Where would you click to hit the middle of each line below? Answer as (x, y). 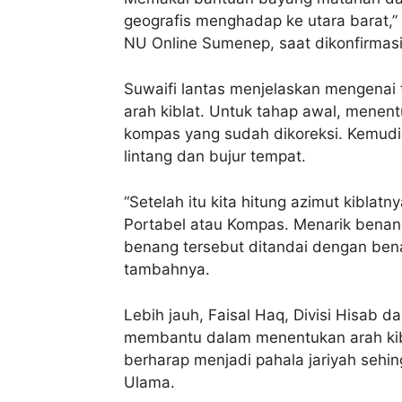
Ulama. (149, 382)
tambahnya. (167, 269)
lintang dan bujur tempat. (215, 156)
